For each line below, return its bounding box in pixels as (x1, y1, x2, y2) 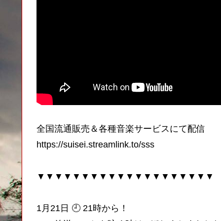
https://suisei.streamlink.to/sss (37, 140, 154, 150)
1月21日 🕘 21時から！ (37, 203, 128, 214)
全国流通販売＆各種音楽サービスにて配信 (37, 124, 205, 134)
